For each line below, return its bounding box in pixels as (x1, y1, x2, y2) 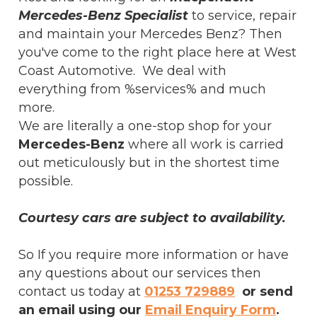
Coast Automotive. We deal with (18, 62, 227, 78)
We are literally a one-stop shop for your (18, 117, 272, 133)
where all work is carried (125, 136, 284, 151)
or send (238, 283, 294, 299)
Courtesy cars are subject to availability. (18, 209, 287, 225)
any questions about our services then (18, 265, 262, 280)
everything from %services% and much (18, 81, 267, 96)
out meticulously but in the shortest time (18, 154, 280, 170)
